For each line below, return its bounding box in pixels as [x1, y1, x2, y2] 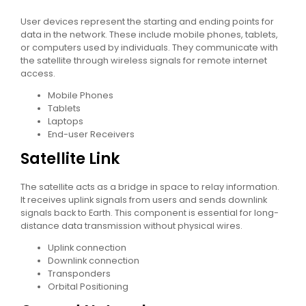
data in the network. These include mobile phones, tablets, [20, 29, 278, 41]
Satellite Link [20, 148, 120, 170]
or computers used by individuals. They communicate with [20, 42, 278, 54]
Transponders [48, 268, 111, 280]
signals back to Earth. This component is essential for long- [20, 207, 279, 219]
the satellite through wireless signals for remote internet [20, 55, 267, 67]
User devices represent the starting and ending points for [20, 16, 274, 28]
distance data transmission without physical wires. [20, 220, 242, 232]
